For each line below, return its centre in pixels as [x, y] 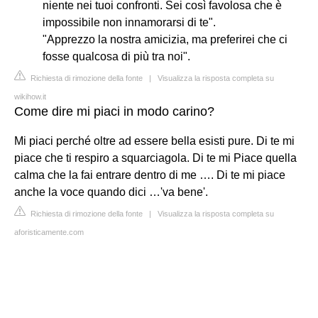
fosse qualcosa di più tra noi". [116, 56]
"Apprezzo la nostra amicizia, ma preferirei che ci [165, 39]
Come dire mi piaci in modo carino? [114, 111]
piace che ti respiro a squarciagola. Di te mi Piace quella [155, 158]
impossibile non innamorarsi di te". [129, 22]
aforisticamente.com [49, 232]
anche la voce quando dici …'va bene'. [111, 192]
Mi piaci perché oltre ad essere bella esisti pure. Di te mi [154, 141]
